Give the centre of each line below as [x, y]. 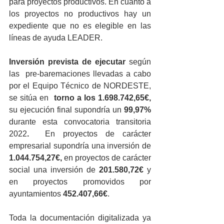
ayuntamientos [36, 193]
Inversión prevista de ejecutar [67, 61]
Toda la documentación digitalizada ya [80, 217]
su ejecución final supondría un [65, 109]
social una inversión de [54, 169]
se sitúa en [30, 97]
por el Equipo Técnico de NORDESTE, [80, 85]
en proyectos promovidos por [80, 181]
